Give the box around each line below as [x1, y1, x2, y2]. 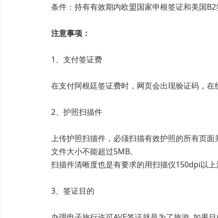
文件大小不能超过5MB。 [36, 146, 138, 157]
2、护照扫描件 [36, 107, 102, 117]
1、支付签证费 [36, 54, 102, 65]
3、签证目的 [36, 185, 94, 196]
